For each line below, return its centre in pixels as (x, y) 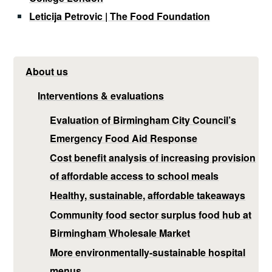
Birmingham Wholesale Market (120, 233)
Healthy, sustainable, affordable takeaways (148, 195)
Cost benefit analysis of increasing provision (153, 157)
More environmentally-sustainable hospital (148, 252)
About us (47, 71)
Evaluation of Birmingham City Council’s (143, 120)
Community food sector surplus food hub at (151, 214)
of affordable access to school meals (134, 175)
